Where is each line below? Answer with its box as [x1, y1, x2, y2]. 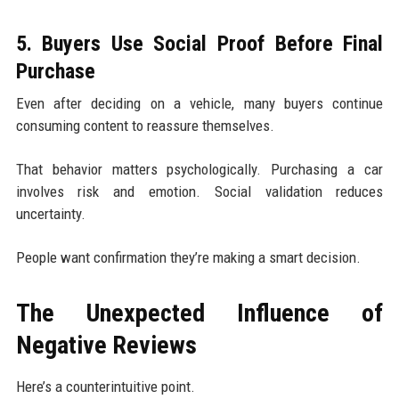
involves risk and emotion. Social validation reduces [15, 182, 384, 200]
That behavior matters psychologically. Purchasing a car [15, 159, 384, 178]
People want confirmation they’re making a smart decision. [15, 248, 361, 266]
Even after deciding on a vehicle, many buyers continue [15, 94, 384, 112]
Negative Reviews [15, 330, 197, 360]
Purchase [15, 58, 95, 84]
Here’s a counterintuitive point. [15, 377, 195, 395]
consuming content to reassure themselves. [15, 116, 274, 134]
